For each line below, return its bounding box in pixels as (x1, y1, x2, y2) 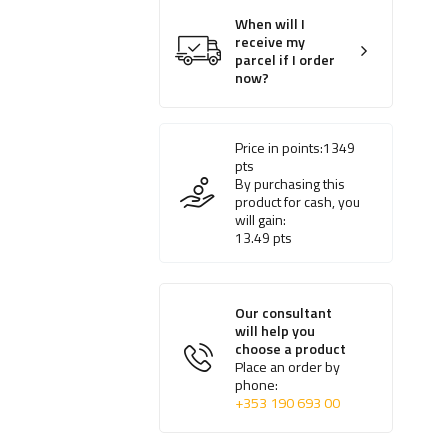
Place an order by (235, 356, 341, 379)
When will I (235, 13, 306, 36)
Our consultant (235, 302, 333, 325)
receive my (235, 31, 306, 54)
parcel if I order (235, 49, 336, 72)
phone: (235, 374, 279, 397)
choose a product (235, 338, 347, 361)
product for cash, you (235, 191, 361, 213)
